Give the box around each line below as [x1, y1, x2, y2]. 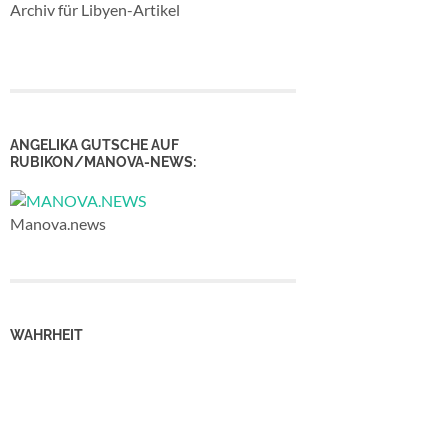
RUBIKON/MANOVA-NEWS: [10, 152, 196, 170]
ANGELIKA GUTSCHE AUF [10, 135, 179, 153]
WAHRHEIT [10, 325, 83, 343]
